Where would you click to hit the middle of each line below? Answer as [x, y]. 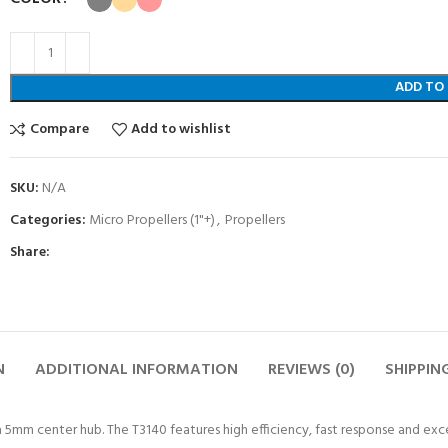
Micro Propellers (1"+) [152, 220]
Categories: [48, 220]
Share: [30, 252]
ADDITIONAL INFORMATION [136, 370]
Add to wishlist [181, 129]
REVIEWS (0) [311, 370]
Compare [59, 129]
